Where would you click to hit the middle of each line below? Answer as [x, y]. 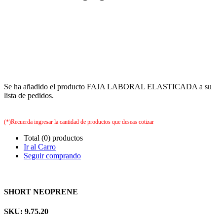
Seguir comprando [52, 156]
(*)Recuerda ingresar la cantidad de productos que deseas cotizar [79, 122]
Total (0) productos [53, 138]
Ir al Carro [40, 147]
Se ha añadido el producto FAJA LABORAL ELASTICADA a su [108, 87]
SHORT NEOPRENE [41, 192]
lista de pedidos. [29, 96]
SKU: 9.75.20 [26, 211]
